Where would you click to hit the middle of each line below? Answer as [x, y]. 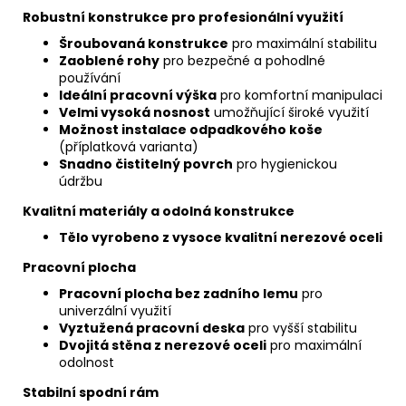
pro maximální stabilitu [303, 43]
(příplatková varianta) [129, 146]
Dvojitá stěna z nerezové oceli [163, 345]
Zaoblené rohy [109, 60]
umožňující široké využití [290, 112]
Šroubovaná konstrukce [144, 43]
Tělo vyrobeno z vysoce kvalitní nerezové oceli [221, 237]
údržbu [81, 181]
